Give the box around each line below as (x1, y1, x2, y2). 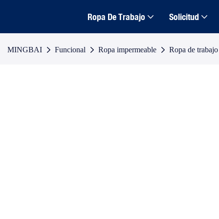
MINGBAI (7, 45, 42, 55)
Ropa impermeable (98, 45, 156, 55)
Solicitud (169, 11, 199, 22)
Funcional (55, 45, 86, 55)
